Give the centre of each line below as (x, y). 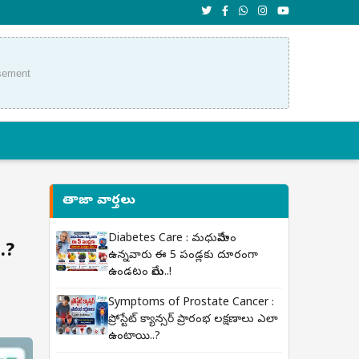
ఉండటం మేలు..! (140, 273)
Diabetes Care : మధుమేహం (172, 239)
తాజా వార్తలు (99, 201)
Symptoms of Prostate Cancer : (191, 303)
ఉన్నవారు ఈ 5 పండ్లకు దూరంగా (183, 256)
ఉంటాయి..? (134, 337)
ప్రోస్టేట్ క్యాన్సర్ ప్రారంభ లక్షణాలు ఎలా (193, 320)
